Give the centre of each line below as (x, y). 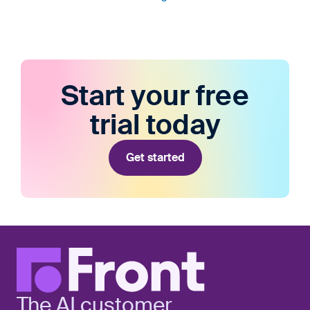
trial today (155, 125)
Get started (155, 157)
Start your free (155, 96)
